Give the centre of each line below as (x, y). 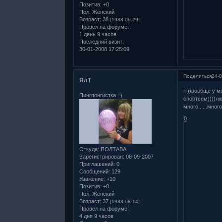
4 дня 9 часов (96, 216)
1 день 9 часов (98, 34)
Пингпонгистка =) (101, 95)
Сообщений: (94, 171)
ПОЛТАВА (112, 149)
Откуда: (89, 149)
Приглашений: (97, 164)
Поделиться (197, 76)
